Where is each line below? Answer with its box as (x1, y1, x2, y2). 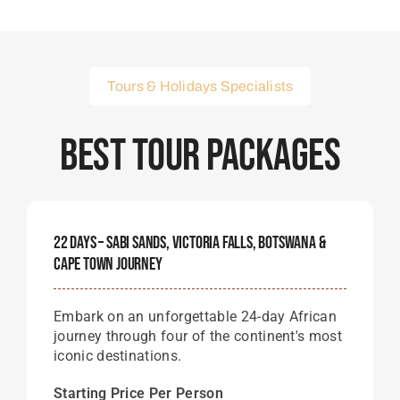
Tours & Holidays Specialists (106, 79, 294, 94)
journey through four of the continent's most (53, 328, 343, 345)
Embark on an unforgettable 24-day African (53, 308, 337, 325)
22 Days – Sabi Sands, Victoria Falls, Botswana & (53, 232, 326, 254)
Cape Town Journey (53, 254, 162, 275)
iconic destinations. (53, 347, 182, 364)
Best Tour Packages (60, 129, 340, 183)
